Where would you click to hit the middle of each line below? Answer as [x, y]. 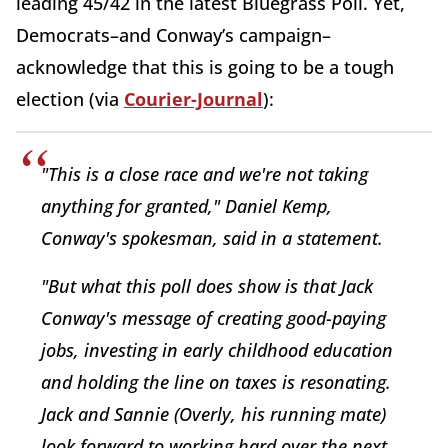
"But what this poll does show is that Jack [207, 285]
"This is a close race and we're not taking [204, 173]
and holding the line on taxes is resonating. [216, 381]
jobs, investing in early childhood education [217, 349]
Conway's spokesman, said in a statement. [212, 237]
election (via [70, 98]
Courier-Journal [193, 98]
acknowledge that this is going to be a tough [205, 66]
